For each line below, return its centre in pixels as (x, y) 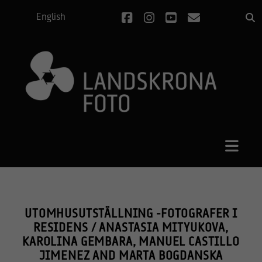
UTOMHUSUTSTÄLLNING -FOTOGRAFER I (131, 214)
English (51, 18)
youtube (198, 18)
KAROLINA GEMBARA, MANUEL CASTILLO (131, 242)
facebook (156, 18)
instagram (181, 18)
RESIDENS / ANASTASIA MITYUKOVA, (131, 228)
